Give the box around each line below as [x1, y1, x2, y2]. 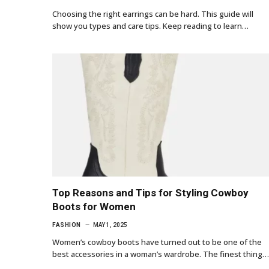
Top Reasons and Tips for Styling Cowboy [52, 187, 249, 199]
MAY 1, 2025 [92, 222, 127, 229]
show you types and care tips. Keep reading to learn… [52, 20, 249, 31]
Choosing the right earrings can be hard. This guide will [52, 8, 253, 19]
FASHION [52, 222, 81, 229]
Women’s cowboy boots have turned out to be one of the [52, 237, 262, 248]
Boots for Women [52, 201, 136, 213]
